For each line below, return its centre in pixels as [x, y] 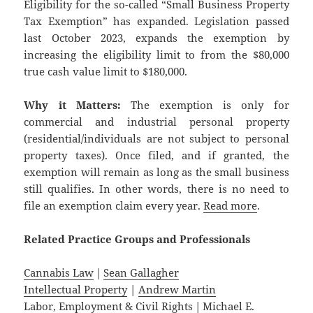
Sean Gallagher [141, 273]
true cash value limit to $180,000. [106, 72]
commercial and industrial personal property [156, 122]
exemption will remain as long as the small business [156, 172]
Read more [231, 206]
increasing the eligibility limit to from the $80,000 [156, 55]
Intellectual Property [76, 290]
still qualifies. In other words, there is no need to [156, 189]
